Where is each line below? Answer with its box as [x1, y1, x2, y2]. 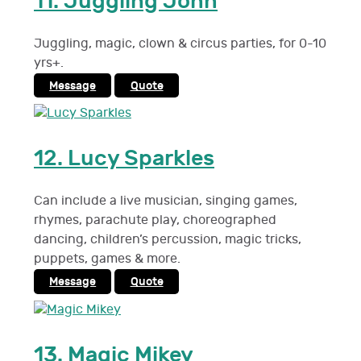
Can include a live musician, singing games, [34, 193, 297, 210]
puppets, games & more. [34, 251, 180, 268]
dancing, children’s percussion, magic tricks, [34, 232, 301, 248]
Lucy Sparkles [68, 145, 214, 172]
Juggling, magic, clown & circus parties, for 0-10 [34, 35, 326, 52]
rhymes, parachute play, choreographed [34, 213, 276, 229]
